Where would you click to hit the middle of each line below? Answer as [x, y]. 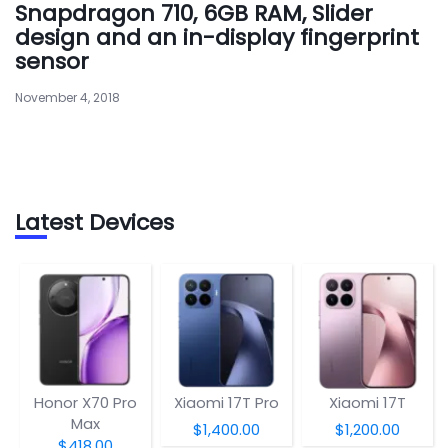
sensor [52, 61]
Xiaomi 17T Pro [226, 402]
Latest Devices [94, 222]
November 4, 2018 [67, 97]
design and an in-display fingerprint [217, 37]
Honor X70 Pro [85, 402]
